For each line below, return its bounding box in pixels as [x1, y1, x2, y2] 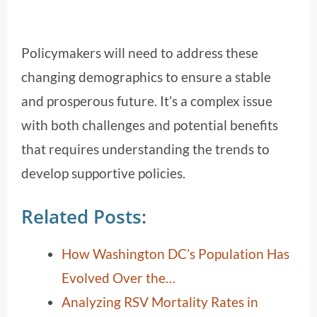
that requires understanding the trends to [21, 141, 270, 158]
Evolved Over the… [62, 269, 175, 286]
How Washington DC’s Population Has [62, 245, 289, 262]
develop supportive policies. [21, 165, 185, 182]
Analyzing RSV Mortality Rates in [62, 293, 258, 310]
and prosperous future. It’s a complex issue [21, 93, 272, 110]
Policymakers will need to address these [21, 45, 258, 62]
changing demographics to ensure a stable [21, 69, 271, 86]
